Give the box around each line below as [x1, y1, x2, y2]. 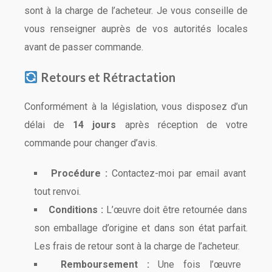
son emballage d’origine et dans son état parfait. [34, 222, 248, 234]
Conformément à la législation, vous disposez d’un [24, 101, 248, 112]
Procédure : [51, 168, 107, 179]
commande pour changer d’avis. [24, 137, 157, 149]
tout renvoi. [34, 186, 81, 197]
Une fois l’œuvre [149, 259, 242, 270]
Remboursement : [60, 259, 149, 270]
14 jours [73, 119, 117, 131]
